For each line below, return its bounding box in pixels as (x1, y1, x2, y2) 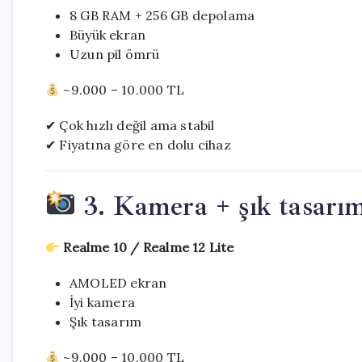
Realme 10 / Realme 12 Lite (63, 239, 234, 255)
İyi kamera (69, 294, 135, 310)
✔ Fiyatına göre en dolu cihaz (45, 137, 231, 153)
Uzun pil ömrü (69, 46, 160, 62)
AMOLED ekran (69, 275, 167, 291)
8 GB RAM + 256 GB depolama (69, 7, 255, 23)
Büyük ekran (69, 27, 146, 43)
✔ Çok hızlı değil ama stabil (45, 117, 215, 133)
